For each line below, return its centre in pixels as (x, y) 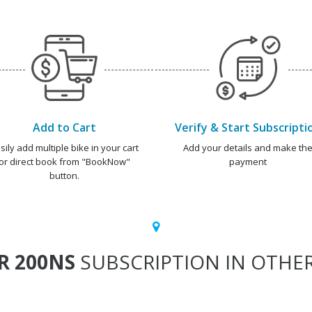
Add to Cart (64, 127)
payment (248, 161)
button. (64, 175)
